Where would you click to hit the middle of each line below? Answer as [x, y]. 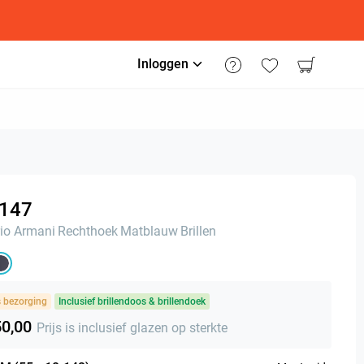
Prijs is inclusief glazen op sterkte [132, 328]
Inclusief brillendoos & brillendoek [132, 301]
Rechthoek [88, 231]
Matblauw [149, 231]
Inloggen [163, 64]
